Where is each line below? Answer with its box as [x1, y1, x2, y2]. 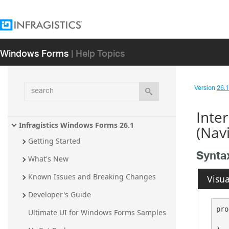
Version [194, 81, 217, 95]
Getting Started [28, 136, 81, 146]
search [24, 79, 51, 96]
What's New [28, 154, 68, 164]
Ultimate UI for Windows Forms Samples [28, 208, 166, 218]
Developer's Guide [28, 190, 91, 200]
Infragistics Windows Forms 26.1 [19, 120, 134, 130]
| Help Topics [71, 41, 125, 64]
